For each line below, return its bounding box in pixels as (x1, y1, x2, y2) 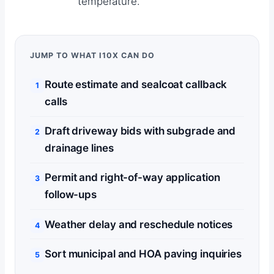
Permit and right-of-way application (45, 171, 220, 184)
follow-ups (45, 188, 97, 201)
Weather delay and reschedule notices (45, 218, 233, 231)
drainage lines (45, 142, 114, 155)
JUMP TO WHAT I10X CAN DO (30, 50, 155, 60)
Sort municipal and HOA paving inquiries (45, 247, 242, 260)
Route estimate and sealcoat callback (45, 78, 228, 91)
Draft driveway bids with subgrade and (45, 125, 236, 138)
